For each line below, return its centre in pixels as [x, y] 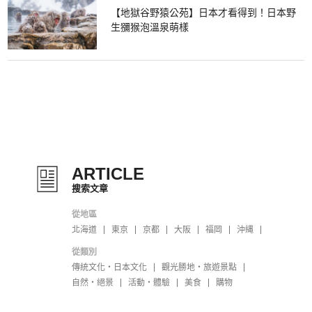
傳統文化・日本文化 [110, 267]
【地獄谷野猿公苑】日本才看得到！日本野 [203, 13]
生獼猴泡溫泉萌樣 [149, 28]
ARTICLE [108, 174]
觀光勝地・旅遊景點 [200, 267]
